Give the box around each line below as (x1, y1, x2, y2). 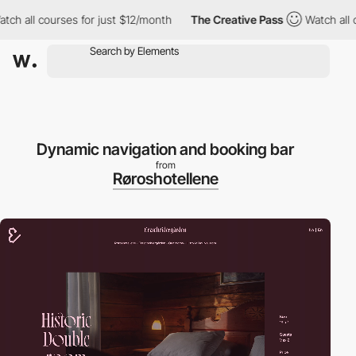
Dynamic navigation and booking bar (37, 140, 294, 159)
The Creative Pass (133, 13, 226, 26)
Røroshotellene (112, 169, 219, 188)
